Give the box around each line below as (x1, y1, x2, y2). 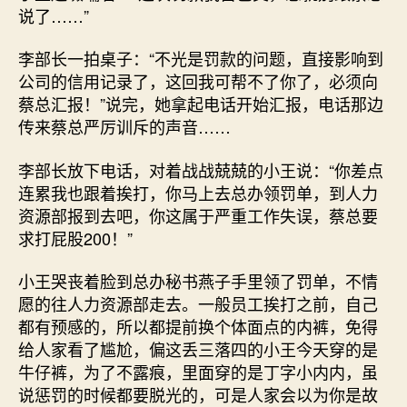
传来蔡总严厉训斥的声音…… (18, 114, 231, 138)
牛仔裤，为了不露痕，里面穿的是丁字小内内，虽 (18, 360, 378, 383)
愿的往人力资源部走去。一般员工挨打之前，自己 (18, 292, 378, 315)
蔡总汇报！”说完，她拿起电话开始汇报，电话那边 (18, 92, 383, 115)
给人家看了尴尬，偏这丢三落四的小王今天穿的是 (18, 337, 378, 361)
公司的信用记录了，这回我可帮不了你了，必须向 (18, 69, 378, 93)
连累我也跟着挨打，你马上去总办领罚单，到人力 (18, 180, 378, 204)
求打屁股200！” (18, 225, 133, 250)
